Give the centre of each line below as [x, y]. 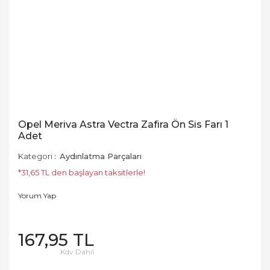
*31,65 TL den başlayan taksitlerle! [82, 172]
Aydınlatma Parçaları [101, 156]
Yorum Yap [37, 196]
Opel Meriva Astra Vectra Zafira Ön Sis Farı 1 [123, 124]
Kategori [35, 156]
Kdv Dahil [77, 252]
